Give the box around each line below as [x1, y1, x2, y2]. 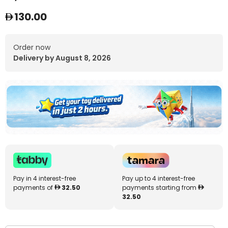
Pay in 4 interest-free [13, 174, 76, 183]
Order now [13, 42, 50, 52]
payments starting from [122, 183, 198, 192]
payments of [13, 183, 54, 192]
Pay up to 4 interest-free [122, 174, 195, 183]
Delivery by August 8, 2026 [13, 53, 111, 63]
